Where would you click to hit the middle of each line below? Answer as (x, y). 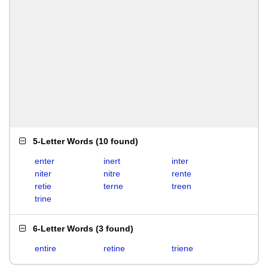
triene (183, 248)
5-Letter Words (63, 141)
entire (45, 248)
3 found (115, 229)
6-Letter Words (63, 229)
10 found (117, 141)
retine (114, 248)
